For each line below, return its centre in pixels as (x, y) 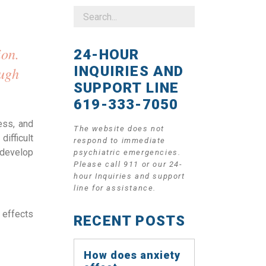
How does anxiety (132, 255)
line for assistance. (115, 188)
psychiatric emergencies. (127, 152)
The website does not (119, 129)
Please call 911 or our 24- (128, 164)
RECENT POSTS (130, 221)
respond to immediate (120, 140)
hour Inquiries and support (129, 176)
